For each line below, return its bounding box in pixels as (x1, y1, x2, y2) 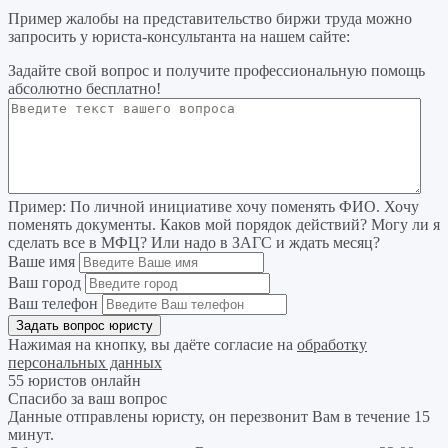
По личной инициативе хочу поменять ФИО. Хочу (66, 198, 419, 216)
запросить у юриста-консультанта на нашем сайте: (8, 28, 350, 46)
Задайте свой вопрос (8, 62, 153, 80)
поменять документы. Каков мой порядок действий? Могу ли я (8, 216, 440, 234)
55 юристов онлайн (8, 372, 141, 390)
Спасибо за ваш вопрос (8, 390, 167, 408)
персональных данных (8, 354, 162, 372)
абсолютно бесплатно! (8, 80, 161, 98)
